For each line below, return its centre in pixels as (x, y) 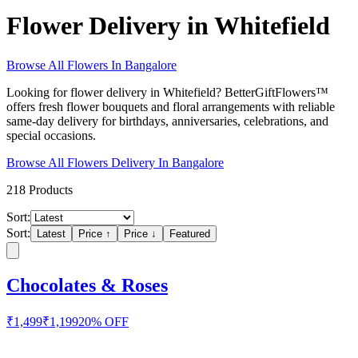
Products (49, 189)
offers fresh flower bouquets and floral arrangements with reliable (171, 106)
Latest (51, 233)
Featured (190, 233)
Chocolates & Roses (87, 285)
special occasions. (51, 135)
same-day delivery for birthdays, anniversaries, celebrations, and (167, 121)
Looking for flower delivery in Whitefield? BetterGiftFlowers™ (167, 92)
